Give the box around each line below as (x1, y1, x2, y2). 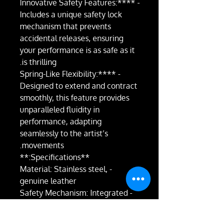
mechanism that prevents (20, 21, 111, 32)
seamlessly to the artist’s (20, 128, 108, 139)
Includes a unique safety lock (20, 9, 122, 20)
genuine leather (20, 176, 76, 186)
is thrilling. (22, 57, 56, 67)
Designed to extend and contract (20, 81, 137, 91)
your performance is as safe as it (20, 45, 135, 55)
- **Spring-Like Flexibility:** (20, 69, 107, 79)
